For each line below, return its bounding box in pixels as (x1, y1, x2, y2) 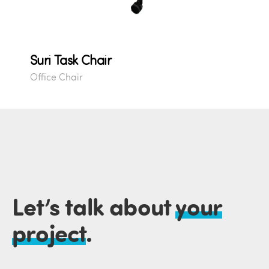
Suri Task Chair (29, 52, 112, 69)
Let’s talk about (12, 190, 176, 223)
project (12, 216, 86, 249)
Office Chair (29, 71, 83, 83)
